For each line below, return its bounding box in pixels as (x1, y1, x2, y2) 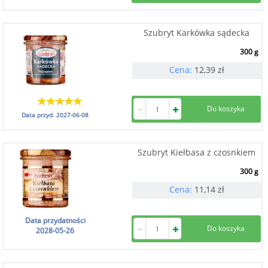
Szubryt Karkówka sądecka (144, 27, 250, 38)
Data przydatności (25, 215, 86, 226)
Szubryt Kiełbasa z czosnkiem (138, 147, 256, 158)
